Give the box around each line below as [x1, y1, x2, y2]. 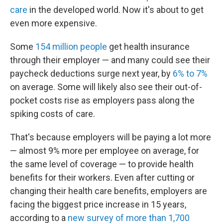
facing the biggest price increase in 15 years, [10, 199, 186, 210]
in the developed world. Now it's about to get [27, 4, 204, 15]
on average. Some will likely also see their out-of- [10, 82, 202, 92]
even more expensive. [10, 18, 97, 28]
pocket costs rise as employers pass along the [10, 95, 195, 106]
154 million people [35, 41, 107, 52]
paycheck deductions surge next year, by [10, 68, 173, 79]
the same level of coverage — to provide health [10, 159, 194, 169]
